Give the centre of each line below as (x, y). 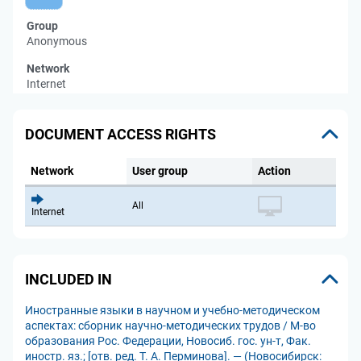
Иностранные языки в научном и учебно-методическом (172, 310)
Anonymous (57, 41)
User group (160, 171)
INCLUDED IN (68, 279)
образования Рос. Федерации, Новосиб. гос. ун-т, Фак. (168, 341)
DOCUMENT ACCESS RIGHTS (120, 134)
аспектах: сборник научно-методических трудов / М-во (170, 326)
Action (274, 171)
